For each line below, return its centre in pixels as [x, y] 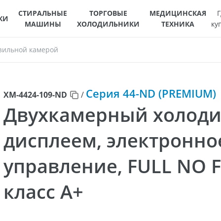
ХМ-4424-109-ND [35, 95]
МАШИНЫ [43, 24]
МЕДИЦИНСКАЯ [178, 13]
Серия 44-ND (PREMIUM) [151, 93]
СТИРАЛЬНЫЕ [43, 13]
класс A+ [43, 191]
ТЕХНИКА [178, 24]
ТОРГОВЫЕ [108, 13]
